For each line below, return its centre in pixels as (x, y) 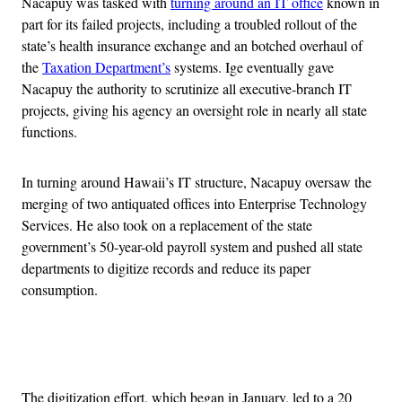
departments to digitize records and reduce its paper (166, 268)
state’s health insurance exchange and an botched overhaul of (192, 46)
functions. (49, 132)
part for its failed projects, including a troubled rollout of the (189, 24)
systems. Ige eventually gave (252, 67)
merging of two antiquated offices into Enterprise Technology (194, 204)
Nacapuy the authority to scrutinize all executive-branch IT (187, 89)
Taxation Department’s (106, 67)
